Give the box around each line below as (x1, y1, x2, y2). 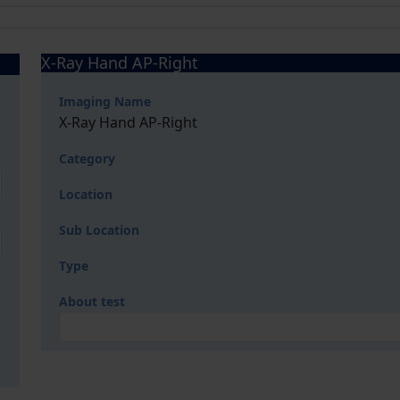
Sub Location (59, 221, 139, 238)
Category (59, 150, 115, 167)
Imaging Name (59, 93, 151, 110)
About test (59, 293, 125, 310)
